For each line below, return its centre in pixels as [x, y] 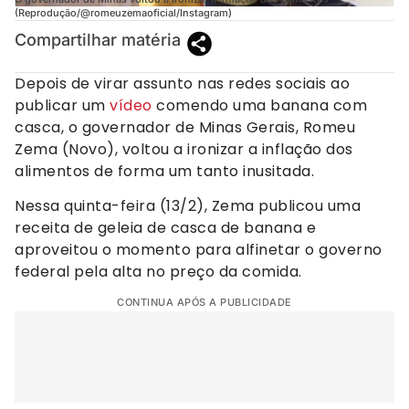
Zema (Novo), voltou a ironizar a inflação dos [184, 149]
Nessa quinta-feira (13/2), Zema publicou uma [188, 205]
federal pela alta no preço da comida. [158, 271]
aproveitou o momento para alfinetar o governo [199, 249]
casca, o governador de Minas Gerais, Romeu [185, 127]
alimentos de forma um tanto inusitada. [164, 171]
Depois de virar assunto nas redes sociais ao [182, 83]
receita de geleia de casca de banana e [165, 227]
